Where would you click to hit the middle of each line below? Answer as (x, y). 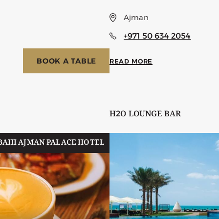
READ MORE (131, 61)
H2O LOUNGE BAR (145, 115)
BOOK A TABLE (66, 61)
